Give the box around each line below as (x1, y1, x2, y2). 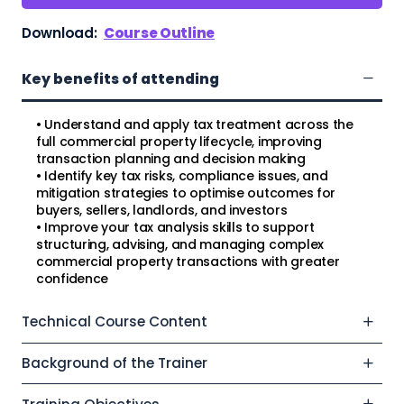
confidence (36, 270, 109, 289)
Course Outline (103, 23, 216, 42)
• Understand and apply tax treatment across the (36, 115, 353, 134)
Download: (22, 23, 104, 42)
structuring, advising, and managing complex (36, 235, 324, 254)
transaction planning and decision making (36, 150, 306, 169)
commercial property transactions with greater (36, 252, 340, 271)
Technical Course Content (22, 312, 207, 332)
